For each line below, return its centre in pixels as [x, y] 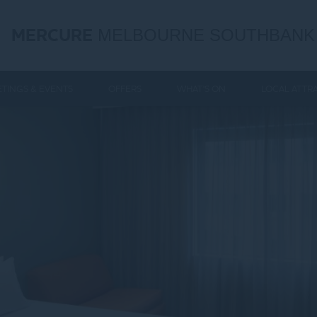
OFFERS [125, 88]
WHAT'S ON [201, 88]
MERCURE [52, 36]
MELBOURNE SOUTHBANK [203, 35]
